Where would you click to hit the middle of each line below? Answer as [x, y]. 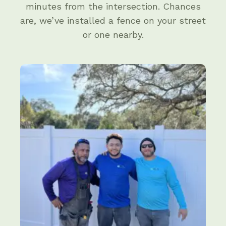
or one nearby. [113, 35]
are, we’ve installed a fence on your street [113, 20]
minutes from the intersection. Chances [113, 6]
